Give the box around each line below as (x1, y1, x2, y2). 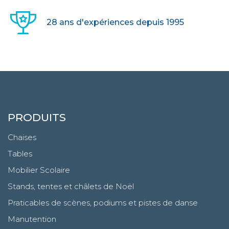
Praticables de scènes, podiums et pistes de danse (8, 197, 198, 208)
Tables (8, 148, 32, 158)
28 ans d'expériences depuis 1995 (47, 17, 184, 28)
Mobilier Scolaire (8, 165, 70, 175)
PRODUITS (8, 110, 66, 124)
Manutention (8, 214, 56, 224)
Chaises (8, 132, 36, 142)
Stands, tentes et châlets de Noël (8, 181, 134, 191)
